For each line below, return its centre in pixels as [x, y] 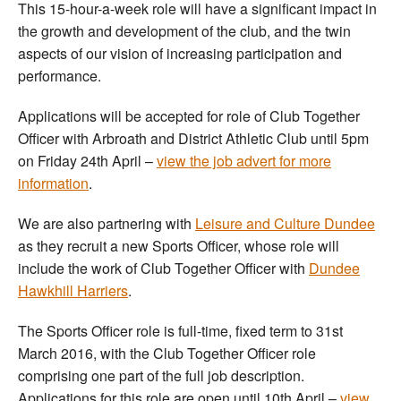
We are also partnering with [107, 224]
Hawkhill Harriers [73, 291]
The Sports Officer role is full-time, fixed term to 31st [180, 331]
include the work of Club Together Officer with [163, 269]
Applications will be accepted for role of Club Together [189, 116]
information [53, 183]
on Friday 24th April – [87, 161]
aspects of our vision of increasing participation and [180, 54]
